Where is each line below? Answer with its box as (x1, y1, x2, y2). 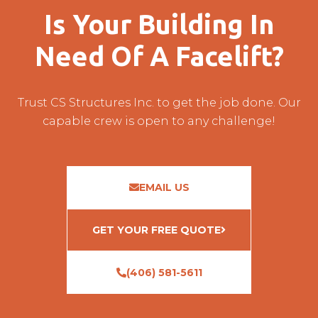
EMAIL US (138, 180, 190, 194)
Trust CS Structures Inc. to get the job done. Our (17, 95, 301, 109)
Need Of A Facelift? (34, 40, 284, 71)
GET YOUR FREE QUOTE (92, 223, 221, 236)
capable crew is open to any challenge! (43, 114, 275, 128)
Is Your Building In (44, 9, 274, 39)
